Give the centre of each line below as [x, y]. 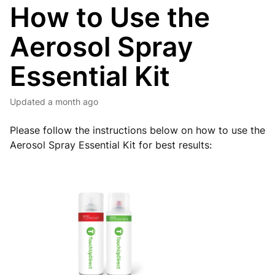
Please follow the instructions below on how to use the [137, 130]
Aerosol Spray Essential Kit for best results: [111, 145]
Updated [31, 102]
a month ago [73, 102]
